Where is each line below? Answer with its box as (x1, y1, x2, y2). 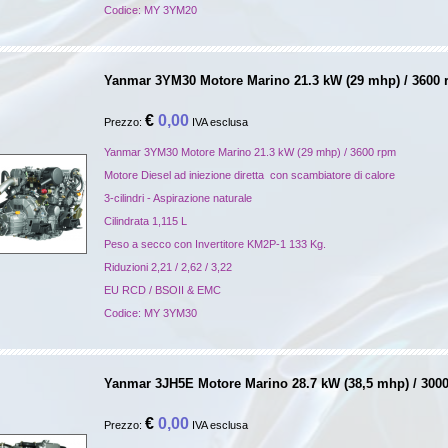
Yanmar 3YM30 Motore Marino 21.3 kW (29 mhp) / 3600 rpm (104, 146, 396, 158)
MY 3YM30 (144, 307, 197, 319)
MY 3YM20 (144, 4, 197, 16)
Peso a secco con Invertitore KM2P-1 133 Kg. (104, 238, 326, 250)
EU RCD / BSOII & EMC (104, 284, 221, 296)
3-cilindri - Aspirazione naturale (104, 192, 252, 204)
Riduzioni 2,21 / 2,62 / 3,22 (104, 261, 232, 273)
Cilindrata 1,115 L (104, 215, 187, 227)
